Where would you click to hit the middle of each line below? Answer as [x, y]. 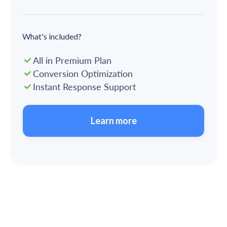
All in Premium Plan [72, 61]
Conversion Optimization [83, 74]
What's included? [52, 36]
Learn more [113, 121]
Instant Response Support [84, 87]
